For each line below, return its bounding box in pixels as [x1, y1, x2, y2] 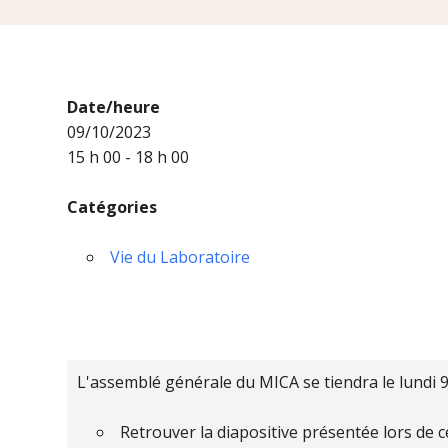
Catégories [67, 196, 158, 219]
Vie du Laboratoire [110, 246, 251, 269]
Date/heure [67, 96, 161, 119]
